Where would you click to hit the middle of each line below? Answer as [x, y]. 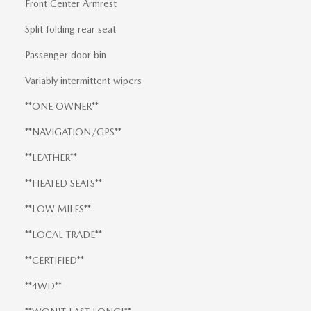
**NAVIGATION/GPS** [73, 132]
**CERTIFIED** [54, 261]
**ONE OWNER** [62, 107]
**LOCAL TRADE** [64, 235]
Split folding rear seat [70, 30]
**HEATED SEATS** [64, 184]
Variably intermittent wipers [83, 81]
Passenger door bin [66, 55]
